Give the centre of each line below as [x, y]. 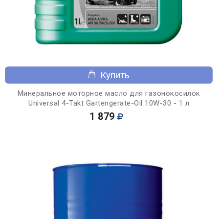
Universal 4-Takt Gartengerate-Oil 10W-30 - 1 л [109, 103]
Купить [115, 75]
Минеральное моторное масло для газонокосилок [109, 93]
